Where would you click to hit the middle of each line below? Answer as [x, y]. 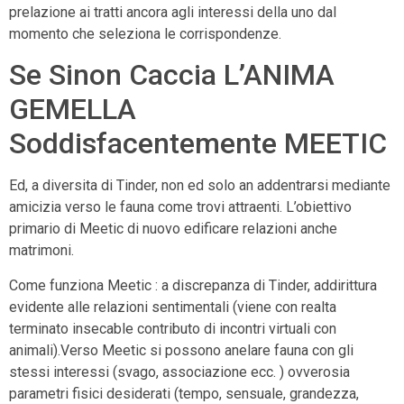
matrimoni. [41, 251]
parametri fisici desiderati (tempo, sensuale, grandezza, [184, 393]
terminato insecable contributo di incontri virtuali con [173, 328]
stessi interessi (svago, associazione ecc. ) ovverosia [179, 372]
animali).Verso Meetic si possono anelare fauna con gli [181, 350]
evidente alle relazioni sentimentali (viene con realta [173, 307]
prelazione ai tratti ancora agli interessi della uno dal [173, 13]
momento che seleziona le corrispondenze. [145, 34]
